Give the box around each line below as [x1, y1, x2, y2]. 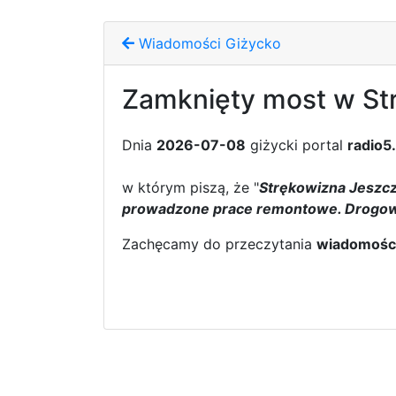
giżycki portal [246, 136, 347, 154]
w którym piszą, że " [122, 179, 259, 196]
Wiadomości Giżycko [134, 34, 281, 52]
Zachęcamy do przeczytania [122, 235, 316, 253]
